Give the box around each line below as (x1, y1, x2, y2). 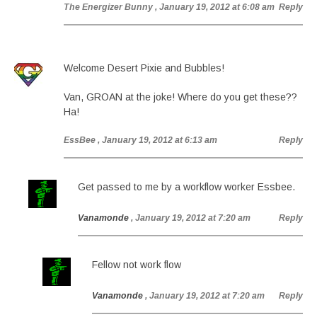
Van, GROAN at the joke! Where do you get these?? (64, 91, 297, 103)
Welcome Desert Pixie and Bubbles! (64, 62, 224, 74)
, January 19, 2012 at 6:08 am (155, 2, 275, 12)
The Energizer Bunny (64, 2, 153, 12)
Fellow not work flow (92, 259, 181, 270)
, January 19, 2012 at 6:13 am (98, 135, 217, 145)
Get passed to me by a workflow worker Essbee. (78, 181, 295, 192)
